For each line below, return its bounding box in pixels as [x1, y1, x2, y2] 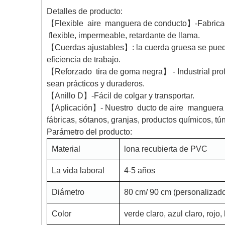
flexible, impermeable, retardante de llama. [47, 31, 200, 40]
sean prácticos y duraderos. [47, 79, 145, 88]
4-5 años [124, 166, 156, 175]
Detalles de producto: [47, 7, 123, 16]
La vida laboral [52, 166, 105, 175]
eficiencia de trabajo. [47, 55, 121, 64]
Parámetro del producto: [47, 128, 132, 136]
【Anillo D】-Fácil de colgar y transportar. [47, 91, 194, 100]
